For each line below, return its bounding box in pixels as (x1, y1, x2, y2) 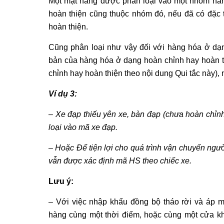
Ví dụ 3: (48, 89, 77, 98)
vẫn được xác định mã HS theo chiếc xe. (48, 156, 191, 165)
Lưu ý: (48, 176, 73, 185)
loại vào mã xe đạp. (48, 122, 117, 131)
